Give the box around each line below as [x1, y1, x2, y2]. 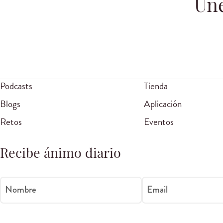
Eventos [143, 114, 174, 129]
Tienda [143, 79, 168, 94]
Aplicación [143, 97, 182, 111]
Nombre [5, 182, 36, 196]
